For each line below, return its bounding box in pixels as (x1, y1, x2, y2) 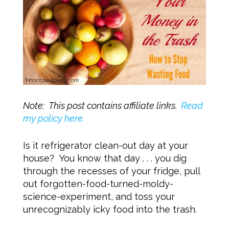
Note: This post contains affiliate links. (22, 100, 181, 111)
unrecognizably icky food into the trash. (22, 204, 197, 215)
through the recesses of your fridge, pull (22, 166, 200, 177)
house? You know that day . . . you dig (22, 153, 187, 164)
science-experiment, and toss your (22, 191, 175, 202)
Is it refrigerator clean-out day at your (22, 140, 188, 151)
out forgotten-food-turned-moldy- (22, 178, 173, 190)
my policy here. (22, 113, 84, 124)
